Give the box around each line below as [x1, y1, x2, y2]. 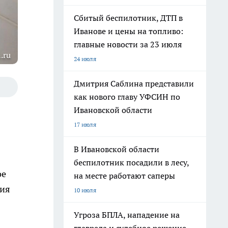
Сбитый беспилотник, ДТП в [74, 13, 183, 23]
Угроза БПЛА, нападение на [74, 210, 180, 220]
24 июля [74, 55, 96, 63]
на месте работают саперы [74, 170, 175, 181]
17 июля [74, 121, 96, 128]
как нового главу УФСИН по [74, 92, 180, 102]
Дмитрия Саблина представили [74, 78, 194, 89]
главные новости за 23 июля [74, 39, 182, 49]
